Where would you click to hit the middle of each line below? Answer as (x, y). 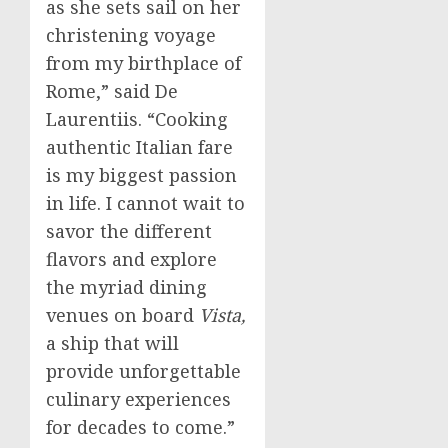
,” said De (137, 91)
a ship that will (112, 343)
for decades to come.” (140, 427)
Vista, (222, 315)
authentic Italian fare (139, 147)
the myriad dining (126, 287)
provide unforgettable (143, 371)
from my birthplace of (143, 63)
